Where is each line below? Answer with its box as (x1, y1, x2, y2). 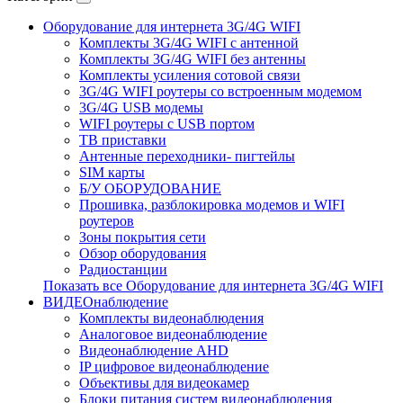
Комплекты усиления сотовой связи (79, 67, 300, 83)
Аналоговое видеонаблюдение (79, 327, 267, 342)
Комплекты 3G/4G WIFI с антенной (79, 35, 299, 50)
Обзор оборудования (79, 246, 206, 261)
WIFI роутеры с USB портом (79, 116, 255, 131)
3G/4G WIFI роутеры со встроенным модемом (79, 84, 362, 99)
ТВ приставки (79, 132, 166, 148)
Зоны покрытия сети (79, 229, 206, 245)
